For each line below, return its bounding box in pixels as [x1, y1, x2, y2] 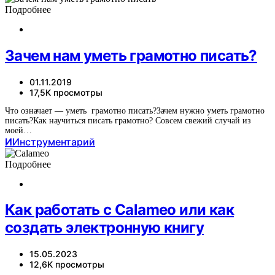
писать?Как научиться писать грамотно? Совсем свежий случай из [5, 115, 251, 125]
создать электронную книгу [5, 219, 204, 237]
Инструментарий [12, 135, 95, 148]
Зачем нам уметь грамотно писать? [5, 46, 257, 64]
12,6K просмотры [29, 259, 104, 270]
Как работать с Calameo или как [5, 201, 234, 219]
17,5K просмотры [29, 87, 103, 98]
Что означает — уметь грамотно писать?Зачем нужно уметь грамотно [5, 106, 265, 115]
